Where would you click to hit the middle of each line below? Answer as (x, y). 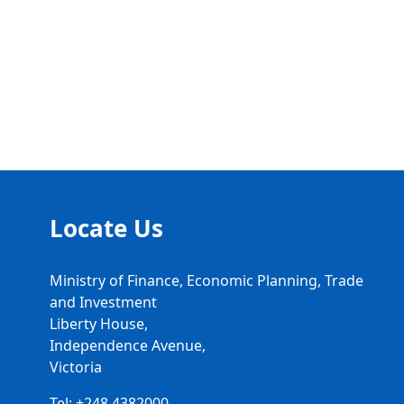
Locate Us (106, 228)
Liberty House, (99, 324)
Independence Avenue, (128, 345)
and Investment (103, 302)
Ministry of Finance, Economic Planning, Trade (207, 280)
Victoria (76, 367)
